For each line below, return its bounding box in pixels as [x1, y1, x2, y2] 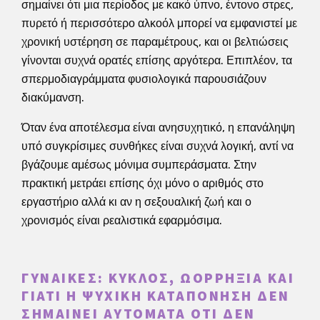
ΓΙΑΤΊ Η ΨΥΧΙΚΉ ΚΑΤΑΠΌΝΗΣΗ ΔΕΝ [21, 286, 290, 306]
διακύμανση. [21, 90, 84, 104]
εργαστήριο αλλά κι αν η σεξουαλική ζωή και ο [21, 194, 251, 209]
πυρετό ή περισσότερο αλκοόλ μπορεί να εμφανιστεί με [21, 16, 297, 30]
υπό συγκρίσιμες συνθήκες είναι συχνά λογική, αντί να [21, 139, 294, 153]
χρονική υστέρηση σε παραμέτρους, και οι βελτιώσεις [21, 34, 289, 49]
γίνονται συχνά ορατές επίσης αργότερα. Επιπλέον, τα [21, 53, 292, 67]
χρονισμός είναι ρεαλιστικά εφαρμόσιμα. [21, 213, 222, 227]
